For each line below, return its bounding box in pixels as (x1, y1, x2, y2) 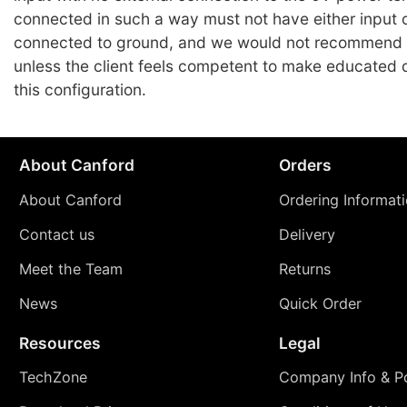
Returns (278, 260, 331, 279)
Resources (18, 333, 101, 352)
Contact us (18, 225, 94, 244)
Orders (278, 155, 332, 175)
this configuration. (14, 79, 146, 99)
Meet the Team (18, 260, 123, 279)
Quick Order (278, 294, 362, 313)
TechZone (18, 368, 87, 387)
